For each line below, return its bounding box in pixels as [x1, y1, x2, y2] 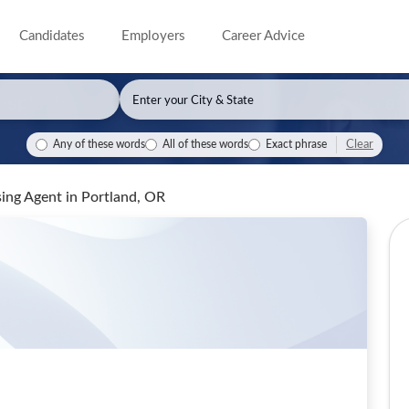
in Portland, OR [66, 190, 165, 204]
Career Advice [222, 29, 306, 43]
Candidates [19, 29, 86, 43]
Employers [121, 29, 186, 43]
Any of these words [53, 140, 145, 150]
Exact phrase [266, 140, 327, 150]
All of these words [163, 140, 248, 150]
